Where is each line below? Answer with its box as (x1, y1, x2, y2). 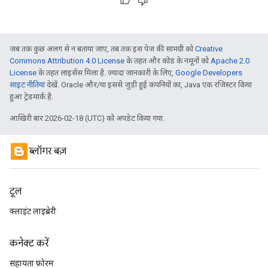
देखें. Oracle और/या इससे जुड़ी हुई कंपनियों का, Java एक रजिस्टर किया (45, 80, 252, 89)
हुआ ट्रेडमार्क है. (10, 92, 53, 101)
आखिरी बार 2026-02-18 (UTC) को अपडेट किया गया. (10, 113, 165, 123)
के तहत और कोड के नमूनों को (124, 56, 211, 65)
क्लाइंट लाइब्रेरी (10, 206, 56, 216)
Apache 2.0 (211, 56, 249, 65)
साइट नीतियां (10, 80, 45, 89)
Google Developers (175, 68, 242, 77)
